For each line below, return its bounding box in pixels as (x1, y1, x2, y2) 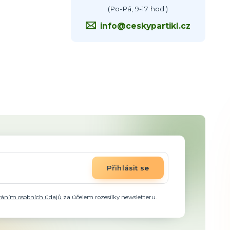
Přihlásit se (106, 164, 149, 172)
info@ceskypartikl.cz (100, 21, 190, 31)
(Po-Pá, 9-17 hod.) (108, 4, 168, 13)
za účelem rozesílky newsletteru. (62, 193, 157, 201)
